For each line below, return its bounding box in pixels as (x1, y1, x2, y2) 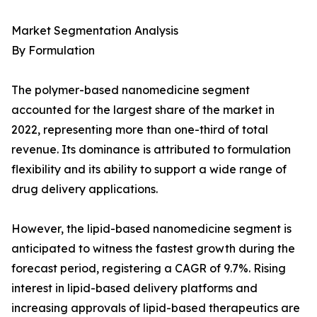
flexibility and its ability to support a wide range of (11, 162, 287, 177)
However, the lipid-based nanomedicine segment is (11, 221, 292, 236)
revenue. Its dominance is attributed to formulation (11, 142, 291, 157)
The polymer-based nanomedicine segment (11, 83, 250, 98)
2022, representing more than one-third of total (11, 122, 268, 137)
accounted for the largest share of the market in (11, 103, 275, 117)
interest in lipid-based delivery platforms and (11, 281, 258, 296)
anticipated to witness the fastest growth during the (11, 241, 295, 256)
